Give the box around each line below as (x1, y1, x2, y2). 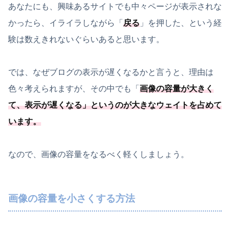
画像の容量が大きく (140, 84, 214, 93)
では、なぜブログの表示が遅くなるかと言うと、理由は (8, 67, 214, 76)
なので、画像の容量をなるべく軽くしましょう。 (8, 149, 189, 159)
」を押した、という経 (140, 18, 222, 27)
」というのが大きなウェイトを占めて (82, 100, 222, 109)
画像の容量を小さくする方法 (8, 193, 135, 204)
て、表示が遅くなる (8, 100, 82, 109)
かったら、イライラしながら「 (8, 18, 123, 27)
